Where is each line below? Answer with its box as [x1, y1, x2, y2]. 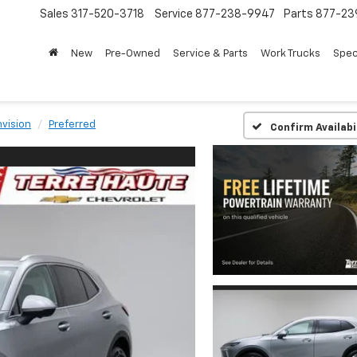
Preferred [49, 120, 96, 130]
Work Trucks [261, 49, 320, 60]
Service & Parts [173, 49, 248, 60]
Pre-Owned [105, 49, 160, 60]
